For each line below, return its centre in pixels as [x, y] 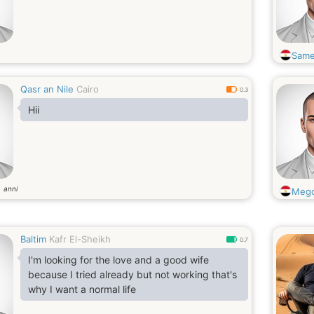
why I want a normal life [82, 289]
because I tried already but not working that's [132, 274]
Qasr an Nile [47, 89]
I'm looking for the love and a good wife [118, 260]
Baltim [33, 239]
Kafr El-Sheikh [80, 239]
